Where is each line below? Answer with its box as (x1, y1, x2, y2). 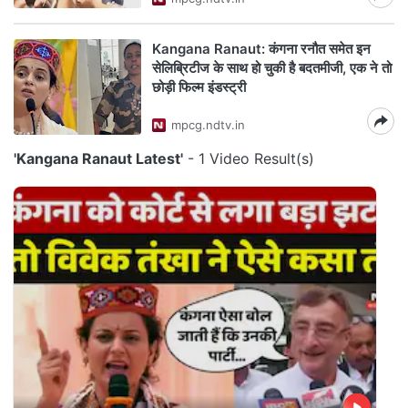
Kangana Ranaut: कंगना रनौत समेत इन (152, 40, 371, 57)
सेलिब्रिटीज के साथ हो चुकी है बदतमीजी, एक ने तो (152, 59, 392, 76)
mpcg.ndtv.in (171, 117, 245, 132)
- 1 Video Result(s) (183, 149, 314, 168)
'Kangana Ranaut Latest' (14, 149, 183, 168)
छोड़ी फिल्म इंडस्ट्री (152, 78, 246, 96)
